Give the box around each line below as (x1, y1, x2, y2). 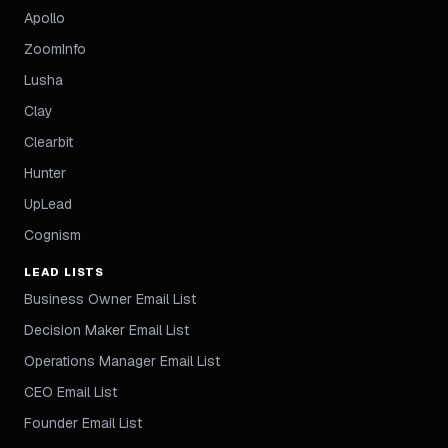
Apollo (24, 9, 65, 27)
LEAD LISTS (24, 264, 105, 279)
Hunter (24, 164, 66, 182)
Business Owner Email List (24, 290, 196, 308)
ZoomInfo (24, 40, 86, 58)
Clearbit (24, 133, 73, 151)
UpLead (24, 195, 72, 213)
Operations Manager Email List (24, 352, 220, 370)
